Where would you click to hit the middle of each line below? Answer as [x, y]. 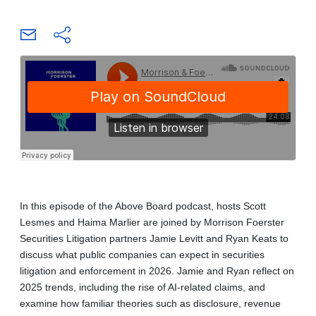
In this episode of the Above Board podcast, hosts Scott [143, 206]
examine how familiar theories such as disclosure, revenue [150, 303]
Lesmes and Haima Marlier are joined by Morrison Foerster [152, 222]
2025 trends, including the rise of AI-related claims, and [142, 287]
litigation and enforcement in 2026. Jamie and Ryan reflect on [157, 271]
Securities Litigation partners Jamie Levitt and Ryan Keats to [154, 238]
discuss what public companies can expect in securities [142, 254]
